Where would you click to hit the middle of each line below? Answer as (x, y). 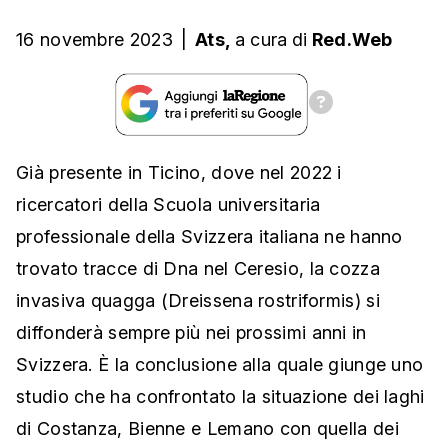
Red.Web (352, 40)
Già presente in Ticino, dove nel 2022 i (179, 173)
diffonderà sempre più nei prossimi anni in (191, 333)
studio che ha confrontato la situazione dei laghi (220, 397)
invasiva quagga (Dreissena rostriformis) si (198, 301)
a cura (261, 40)
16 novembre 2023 (94, 40)
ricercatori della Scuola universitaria (168, 205)
